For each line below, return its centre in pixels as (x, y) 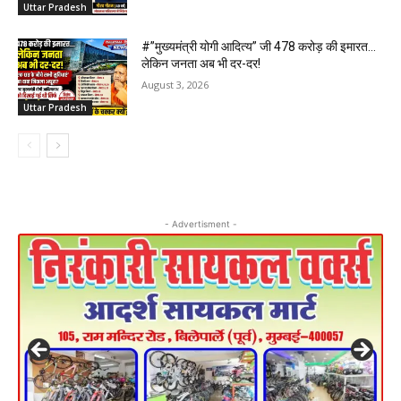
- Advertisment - (200, 223)
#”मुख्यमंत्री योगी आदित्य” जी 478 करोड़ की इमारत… (259, 47)
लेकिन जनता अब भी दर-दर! (201, 64)
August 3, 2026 (175, 85)
